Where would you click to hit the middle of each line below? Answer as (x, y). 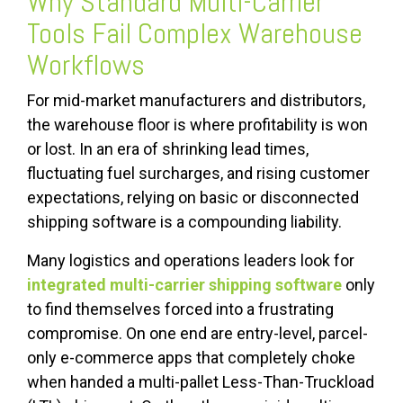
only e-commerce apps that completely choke (191, 358)
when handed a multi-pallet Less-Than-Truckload (201, 382)
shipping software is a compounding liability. (184, 222)
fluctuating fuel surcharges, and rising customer (198, 174)
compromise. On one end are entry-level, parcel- (197, 334)
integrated (67, 285)
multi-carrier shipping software (226, 285)
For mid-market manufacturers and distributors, (196, 101)
